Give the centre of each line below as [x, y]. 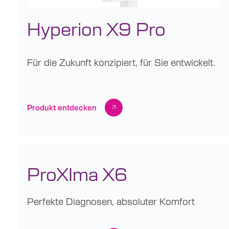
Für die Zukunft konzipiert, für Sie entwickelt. [121, 62]
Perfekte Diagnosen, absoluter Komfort [111, 201]
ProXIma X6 [77, 174]
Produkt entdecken [62, 107]
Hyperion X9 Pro [96, 28]
